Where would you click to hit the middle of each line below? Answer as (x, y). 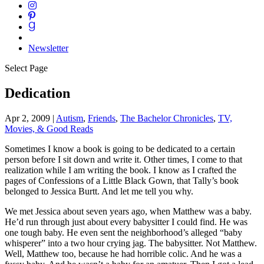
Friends (102, 118)
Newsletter (48, 48)
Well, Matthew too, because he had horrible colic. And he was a (123, 253)
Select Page (26, 68)
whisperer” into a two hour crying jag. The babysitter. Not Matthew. (131, 243)
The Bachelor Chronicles (167, 118)
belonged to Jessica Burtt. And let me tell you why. (99, 191)
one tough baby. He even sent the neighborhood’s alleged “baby (123, 232)
